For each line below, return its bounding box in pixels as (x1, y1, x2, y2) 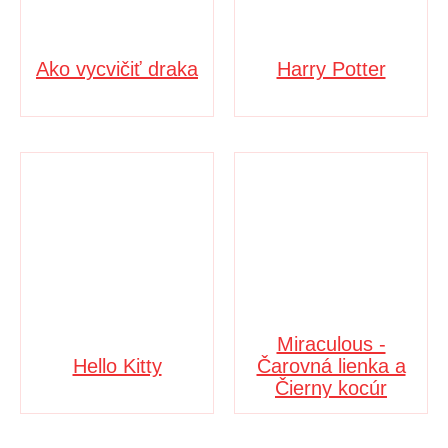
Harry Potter (276, 57, 386, 80)
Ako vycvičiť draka (36, 57, 198, 80)
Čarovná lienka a (256, 354, 406, 377)
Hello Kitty (72, 354, 162, 377)
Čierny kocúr (275, 376, 387, 399)
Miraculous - (276, 332, 386, 355)
